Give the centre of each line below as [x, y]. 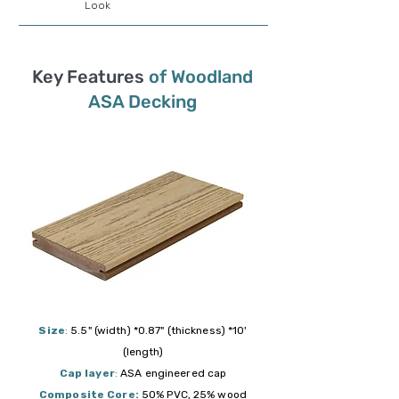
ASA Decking [142, 102]
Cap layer [87, 373]
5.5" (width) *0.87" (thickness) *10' [158, 330]
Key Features [90, 77]
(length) [143, 352]
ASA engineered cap [174, 373]
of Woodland [201, 77]
